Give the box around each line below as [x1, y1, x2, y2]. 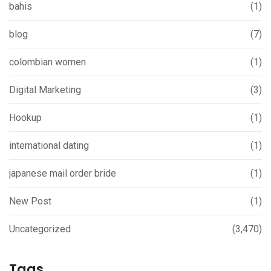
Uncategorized [9, 223, 71, 235]
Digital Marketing [9, 84, 81, 96]
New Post [9, 195, 51, 207]
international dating [9, 140, 89, 151]
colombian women [9, 56, 86, 68]
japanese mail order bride [9, 168, 116, 179]
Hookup [9, 112, 42, 123]
